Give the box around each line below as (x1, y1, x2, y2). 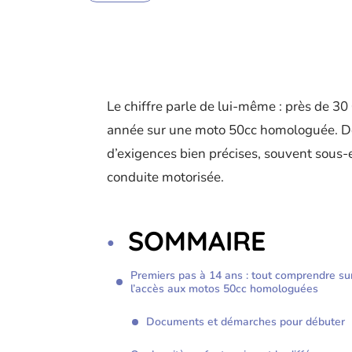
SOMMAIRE (128, 224, 266, 258)
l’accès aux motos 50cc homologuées (130, 281, 318, 297)
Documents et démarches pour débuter (146, 314, 345, 330)
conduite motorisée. (107, 168, 224, 187)
